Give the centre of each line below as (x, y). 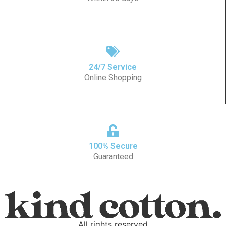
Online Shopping (113, 77)
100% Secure (113, 146)
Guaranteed (113, 156)
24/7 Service (113, 67)
